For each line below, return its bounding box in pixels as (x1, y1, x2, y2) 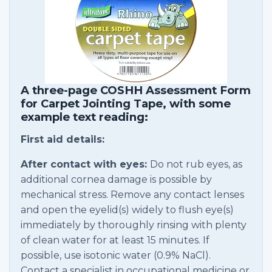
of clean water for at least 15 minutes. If (21, 234, 209, 246)
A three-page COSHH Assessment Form (21, 83, 251, 97)
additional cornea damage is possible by (21, 174, 212, 185)
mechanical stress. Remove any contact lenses (21, 189, 244, 200)
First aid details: (21, 134, 104, 145)
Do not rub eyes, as (150, 158, 242, 170)
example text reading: (21, 110, 148, 124)
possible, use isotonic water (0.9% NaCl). (21, 250, 211, 261)
